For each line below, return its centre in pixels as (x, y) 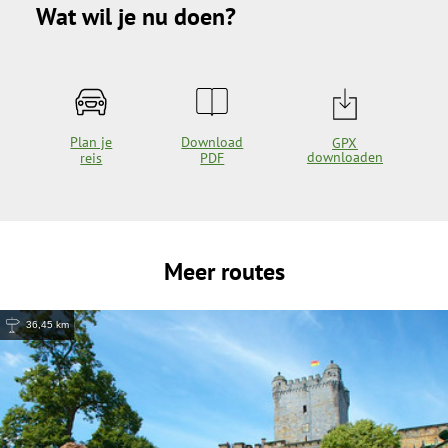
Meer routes (224, 271)
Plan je (91, 141)
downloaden (344, 156)
